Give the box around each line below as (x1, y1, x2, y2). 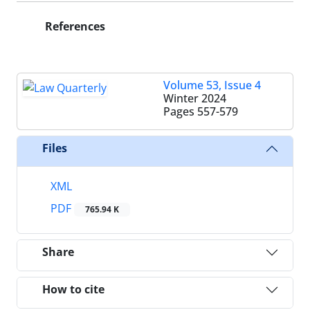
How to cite (42, 282, 104, 298)
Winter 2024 (163, 90, 226, 106)
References (42, 18, 105, 34)
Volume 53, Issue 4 (163, 77, 261, 93)
